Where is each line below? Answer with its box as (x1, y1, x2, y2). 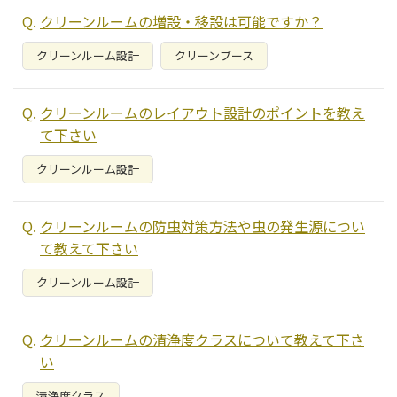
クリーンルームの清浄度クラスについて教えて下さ (40, 329, 364, 350)
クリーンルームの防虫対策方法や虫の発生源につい (40, 215, 365, 237)
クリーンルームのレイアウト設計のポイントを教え (40, 102, 365, 123)
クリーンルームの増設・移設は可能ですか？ (40, 11, 323, 32)
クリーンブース (175, 47, 253, 64)
